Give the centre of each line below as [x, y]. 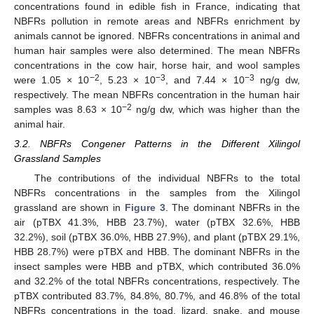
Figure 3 [145, 207]
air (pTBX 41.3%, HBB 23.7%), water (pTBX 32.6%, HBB [157, 222]
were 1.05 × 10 [52, 80]
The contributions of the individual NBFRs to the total [167, 178]
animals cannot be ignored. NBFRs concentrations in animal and [157, 35]
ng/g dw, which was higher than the [216, 109]
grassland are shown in [69, 207]
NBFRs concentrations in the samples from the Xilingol [157, 192]
